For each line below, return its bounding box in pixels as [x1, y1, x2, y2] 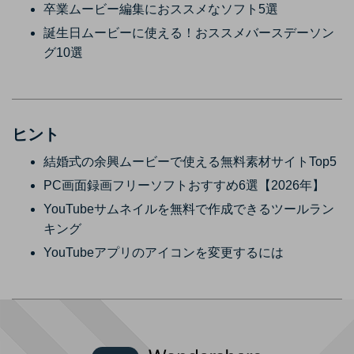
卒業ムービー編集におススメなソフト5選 [43, 2, 278, 16]
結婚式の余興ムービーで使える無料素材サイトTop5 [43, 155, 337, 169]
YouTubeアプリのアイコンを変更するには [43, 246, 284, 260]
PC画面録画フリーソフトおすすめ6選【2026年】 [43, 179, 325, 193]
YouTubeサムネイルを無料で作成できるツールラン [43, 202, 334, 217]
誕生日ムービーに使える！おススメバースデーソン [43, 25, 334, 40]
